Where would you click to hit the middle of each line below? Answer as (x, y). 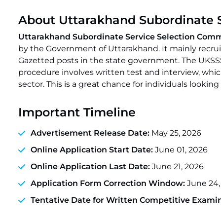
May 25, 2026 (176, 133)
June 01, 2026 (180, 150)
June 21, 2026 (178, 166)
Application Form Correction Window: (109, 183)
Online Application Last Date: (91, 166)
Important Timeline (77, 112)
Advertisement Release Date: (91, 133)
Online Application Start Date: (92, 150)
